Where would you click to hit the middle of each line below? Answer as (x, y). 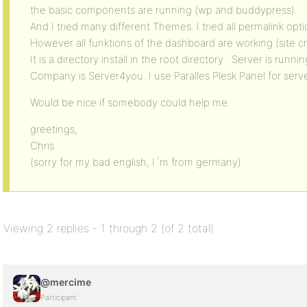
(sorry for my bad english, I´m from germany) (136, 162)
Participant (59, 297)
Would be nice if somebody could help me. (130, 102)
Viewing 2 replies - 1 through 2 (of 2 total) (109, 228)
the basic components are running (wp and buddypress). (164, 10)
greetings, (54, 129)
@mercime (66, 282)
